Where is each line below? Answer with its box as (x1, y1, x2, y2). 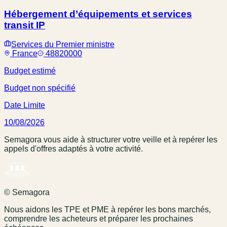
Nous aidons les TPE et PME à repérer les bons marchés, (4, 205, 211, 214)
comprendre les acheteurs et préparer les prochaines (4, 214, 193, 223)
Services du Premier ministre (11, 40, 115, 49)
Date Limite (4, 101, 45, 110)
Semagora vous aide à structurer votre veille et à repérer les (4, 135, 217, 144)
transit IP (4, 19, 45, 30)
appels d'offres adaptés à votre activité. (4, 144, 143, 154)
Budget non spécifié (4, 84, 75, 93)
